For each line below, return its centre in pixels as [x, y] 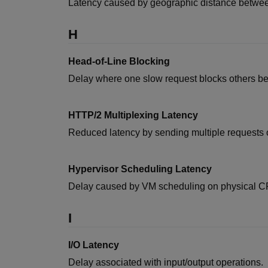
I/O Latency [94, 245]
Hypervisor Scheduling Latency [140, 169]
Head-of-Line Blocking [119, 61]
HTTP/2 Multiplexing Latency [133, 115]
